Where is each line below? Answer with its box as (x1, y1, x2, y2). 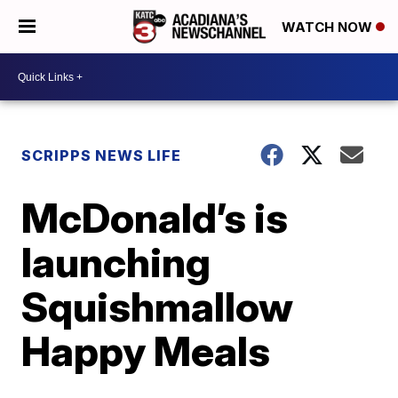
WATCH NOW (282, 19, 376, 36)
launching (21, 237, 211, 287)
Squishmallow (21, 282, 294, 331)
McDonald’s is (21, 193, 289, 243)
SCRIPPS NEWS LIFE (21, 147, 182, 164)
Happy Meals (21, 326, 271, 376)
